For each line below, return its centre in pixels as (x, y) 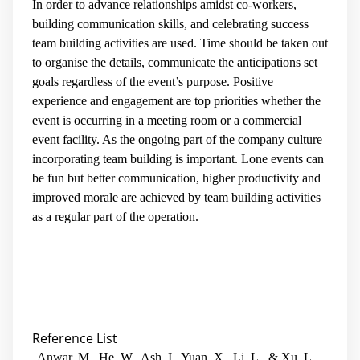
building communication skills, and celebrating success (170, 23)
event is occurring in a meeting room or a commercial (167, 120)
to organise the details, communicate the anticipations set (175, 62)
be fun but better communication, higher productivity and (176, 178)
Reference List (75, 339)
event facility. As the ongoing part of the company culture (177, 139)
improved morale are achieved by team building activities (176, 197)
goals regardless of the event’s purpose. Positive (153, 81)
